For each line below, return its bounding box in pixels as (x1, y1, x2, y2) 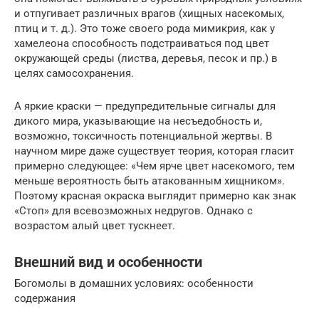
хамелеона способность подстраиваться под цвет (14, 37, 269, 51)
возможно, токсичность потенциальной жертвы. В (14, 130, 272, 143)
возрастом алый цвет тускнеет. (14, 219, 175, 233)
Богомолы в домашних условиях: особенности (14, 277, 253, 291)
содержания (14, 292, 75, 305)
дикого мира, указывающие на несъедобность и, (14, 115, 262, 128)
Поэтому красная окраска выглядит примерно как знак (14, 189, 296, 203)
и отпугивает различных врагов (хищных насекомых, (14, 7, 284, 21)
